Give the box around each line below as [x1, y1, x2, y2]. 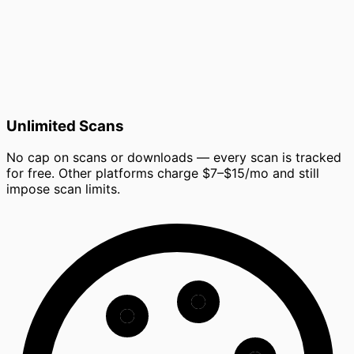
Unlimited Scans [6, 116, 124, 135]
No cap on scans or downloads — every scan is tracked [6, 149, 341, 166]
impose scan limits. [6, 181, 120, 198]
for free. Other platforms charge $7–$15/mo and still [6, 165, 319, 182]
